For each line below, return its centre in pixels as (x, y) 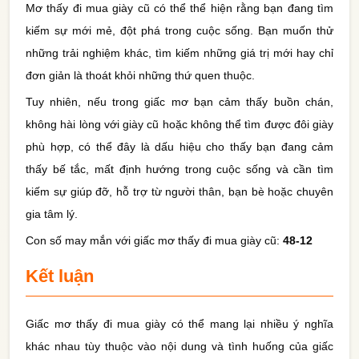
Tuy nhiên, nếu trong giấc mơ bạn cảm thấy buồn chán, (179, 101)
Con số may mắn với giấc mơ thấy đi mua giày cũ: (154, 240)
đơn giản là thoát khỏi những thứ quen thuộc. (140, 76)
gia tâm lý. (52, 214)
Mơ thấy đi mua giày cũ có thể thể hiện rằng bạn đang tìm (179, 8)
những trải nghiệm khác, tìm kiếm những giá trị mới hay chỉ (179, 53)
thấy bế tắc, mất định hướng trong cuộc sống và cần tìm (179, 169)
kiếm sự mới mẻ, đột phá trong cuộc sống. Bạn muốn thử (179, 31)
